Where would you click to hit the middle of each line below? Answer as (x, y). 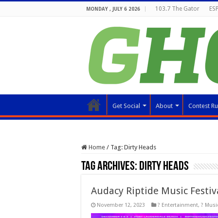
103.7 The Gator (177, 9)
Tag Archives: (110, 167)
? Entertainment (178, 205)
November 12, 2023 (121, 205)
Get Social (126, 106)
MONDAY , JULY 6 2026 (113, 9)
